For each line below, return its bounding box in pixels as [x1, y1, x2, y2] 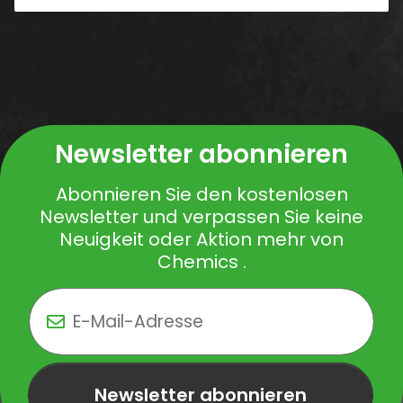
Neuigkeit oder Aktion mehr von [59, 226, 344, 252]
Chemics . [157, 248, 246, 274]
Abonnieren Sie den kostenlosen [55, 181, 348, 207]
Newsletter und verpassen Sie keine [40, 203, 363, 229]
